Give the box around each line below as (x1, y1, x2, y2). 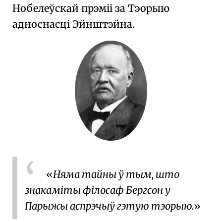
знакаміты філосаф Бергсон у (25, 184, 170, 197)
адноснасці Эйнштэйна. (12, 17, 135, 30)
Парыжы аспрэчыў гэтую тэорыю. (25, 200, 194, 213)
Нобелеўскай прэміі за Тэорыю (12, 1, 169, 14)
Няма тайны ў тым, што (53, 168, 179, 181)
